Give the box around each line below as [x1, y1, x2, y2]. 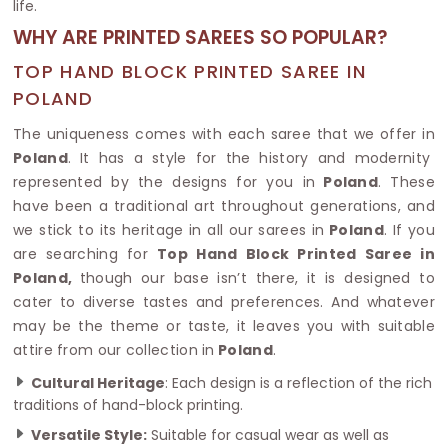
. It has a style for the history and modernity [67, 147, 431, 168]
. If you [383, 219, 436, 240]
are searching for [13, 243, 158, 264]
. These [378, 171, 435, 192]
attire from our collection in [13, 339, 215, 360]
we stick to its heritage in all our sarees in [13, 219, 325, 240]
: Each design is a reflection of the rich [165, 372, 432, 393]
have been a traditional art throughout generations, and [13, 195, 435, 216]
